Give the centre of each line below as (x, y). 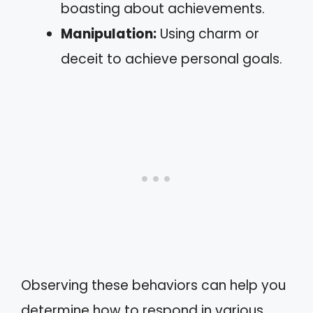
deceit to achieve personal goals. (172, 59)
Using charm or (208, 34)
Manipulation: (109, 34)
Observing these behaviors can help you (153, 285)
